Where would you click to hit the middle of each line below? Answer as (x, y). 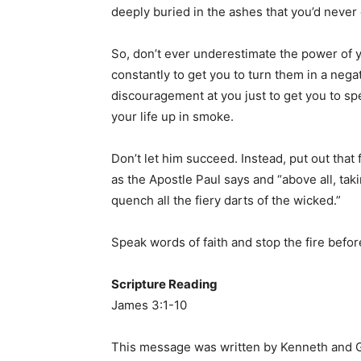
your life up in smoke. (172, 116)
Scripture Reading (164, 284)
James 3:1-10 (149, 305)
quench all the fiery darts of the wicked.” (226, 200)
